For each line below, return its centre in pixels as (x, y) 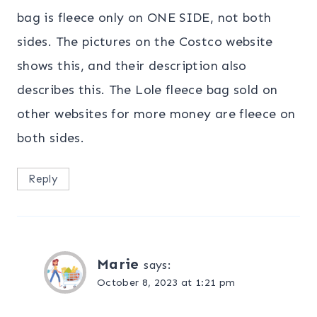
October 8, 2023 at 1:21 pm (166, 283)
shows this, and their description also (132, 65)
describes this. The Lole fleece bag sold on (148, 90)
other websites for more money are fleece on (156, 114)
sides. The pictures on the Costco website (145, 41)
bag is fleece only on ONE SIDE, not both (144, 17)
